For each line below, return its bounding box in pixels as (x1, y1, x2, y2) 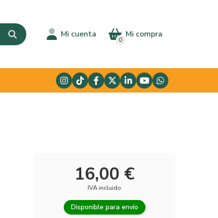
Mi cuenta (60, 29, 96, 39)
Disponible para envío (71, 202, 138, 212)
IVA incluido (88, 183, 122, 192)
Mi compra (125, 29, 163, 39)
